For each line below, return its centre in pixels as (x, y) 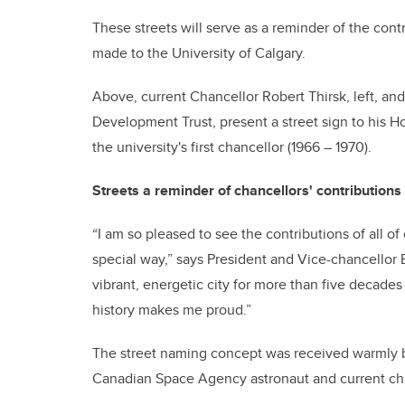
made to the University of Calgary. (199, 53)
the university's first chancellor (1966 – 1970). (234, 147)
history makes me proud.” (172, 310)
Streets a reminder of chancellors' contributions (247, 190)
